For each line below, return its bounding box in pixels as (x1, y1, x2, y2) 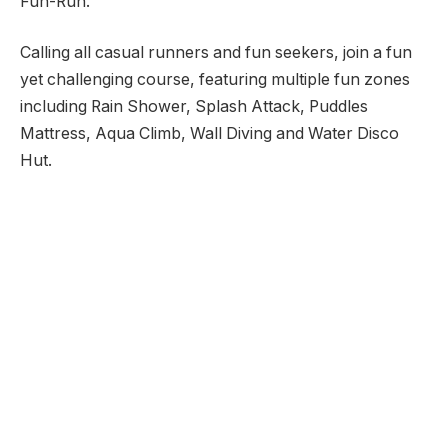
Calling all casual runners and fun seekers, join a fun (20, 43, 412, 63)
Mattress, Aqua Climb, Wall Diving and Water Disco (20, 124, 399, 144)
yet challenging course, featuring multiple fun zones (20, 70, 410, 90)
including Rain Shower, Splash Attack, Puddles (20, 97, 368, 117)
